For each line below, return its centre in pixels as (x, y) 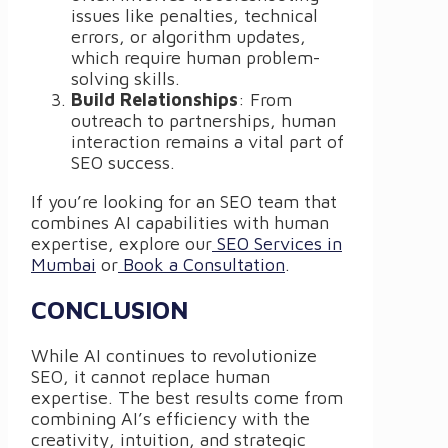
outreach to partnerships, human (203, 120)
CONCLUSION (109, 309)
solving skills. (125, 78)
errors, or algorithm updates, (188, 36)
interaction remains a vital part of (207, 141)
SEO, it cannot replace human (150, 376)
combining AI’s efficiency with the (170, 418)
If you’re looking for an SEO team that (184, 201)
